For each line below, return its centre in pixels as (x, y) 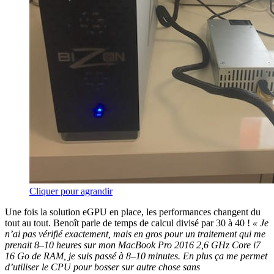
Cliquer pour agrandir (71, 191)
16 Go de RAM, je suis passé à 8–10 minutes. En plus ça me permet (136, 256)
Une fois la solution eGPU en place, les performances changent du (133, 212)
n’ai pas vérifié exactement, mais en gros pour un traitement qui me (135, 234)
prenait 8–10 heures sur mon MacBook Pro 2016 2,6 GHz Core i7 (133, 245)
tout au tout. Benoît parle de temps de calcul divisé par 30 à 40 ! (129, 223)
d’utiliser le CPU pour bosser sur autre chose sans (102, 267)
